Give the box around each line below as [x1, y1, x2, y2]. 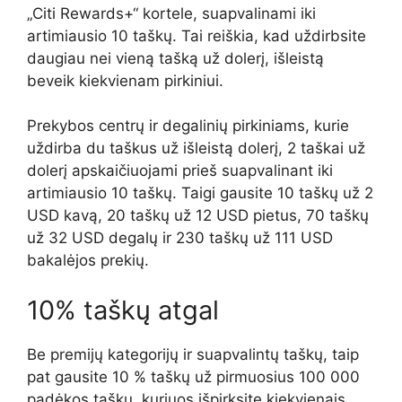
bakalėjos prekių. [27, 251, 149, 270]
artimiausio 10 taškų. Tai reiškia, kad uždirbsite [27, 26, 366, 45]
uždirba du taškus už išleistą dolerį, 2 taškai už [27, 139, 365, 158]
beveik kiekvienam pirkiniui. [27, 71, 223, 90]
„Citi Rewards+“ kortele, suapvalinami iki [27, 4, 316, 22]
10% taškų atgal [27, 293, 219, 326]
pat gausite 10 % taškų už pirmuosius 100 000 [27, 367, 360, 386]
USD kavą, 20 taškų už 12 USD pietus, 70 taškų [27, 206, 369, 225]
